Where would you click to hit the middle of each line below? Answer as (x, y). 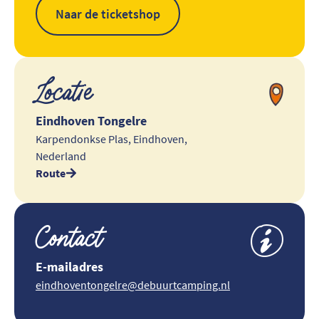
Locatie (64, 95)
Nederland (61, 156)
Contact (69, 241)
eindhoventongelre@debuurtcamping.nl (133, 285)
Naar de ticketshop (108, 14)
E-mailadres (69, 267)
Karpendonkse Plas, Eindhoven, (111, 139)
